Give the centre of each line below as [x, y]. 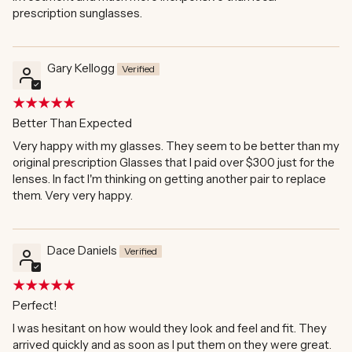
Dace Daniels [82, 251]
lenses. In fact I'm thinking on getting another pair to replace [169, 179]
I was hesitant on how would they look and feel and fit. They [170, 328]
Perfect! [35, 306]
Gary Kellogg [81, 68]
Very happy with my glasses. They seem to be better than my [176, 146]
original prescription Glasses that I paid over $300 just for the [174, 163]
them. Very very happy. [73, 196]
